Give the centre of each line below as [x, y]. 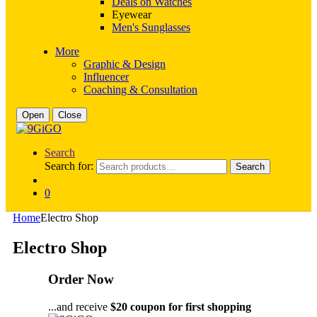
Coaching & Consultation [140, 90]
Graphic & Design [125, 64]
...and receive [79, 306]
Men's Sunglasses [151, 27]
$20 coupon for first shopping [181, 306]
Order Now [81, 279]
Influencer [106, 77]
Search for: [69, 166]
